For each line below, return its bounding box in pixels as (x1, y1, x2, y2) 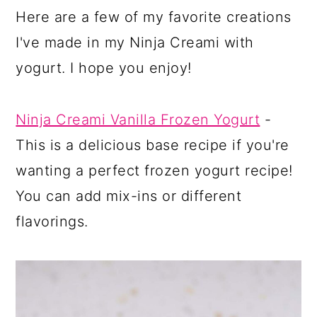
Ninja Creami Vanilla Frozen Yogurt (16, 110, 260, 128)
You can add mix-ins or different (16, 187, 242, 204)
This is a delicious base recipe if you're (16, 136, 289, 154)
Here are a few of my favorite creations (16, 8, 292, 25)
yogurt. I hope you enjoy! (16, 59, 192, 76)
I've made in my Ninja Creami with (16, 33, 254, 51)
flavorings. (16, 212, 88, 230)
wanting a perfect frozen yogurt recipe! (16, 161, 293, 179)
